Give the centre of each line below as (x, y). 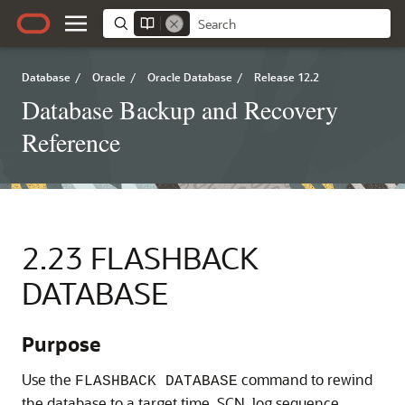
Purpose (61, 344)
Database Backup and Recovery (180, 109)
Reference (71, 142)
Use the (48, 379)
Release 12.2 (287, 77)
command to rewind (305, 379)
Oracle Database (190, 77)
